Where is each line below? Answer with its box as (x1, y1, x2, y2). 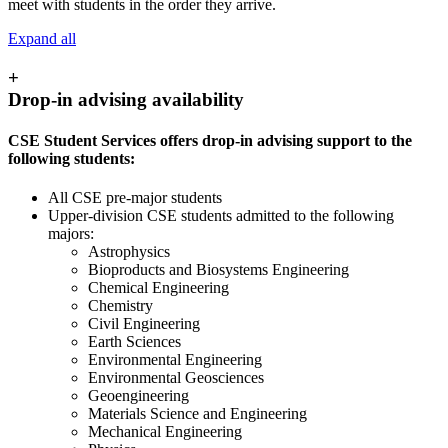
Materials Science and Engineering (88, 405, 307, 423)
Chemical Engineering (88, 279, 229, 297)
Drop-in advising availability (8, 88, 244, 110)
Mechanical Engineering (88, 423, 242, 441)
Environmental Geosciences (88, 369, 264, 387)
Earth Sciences (88, 333, 181, 351)
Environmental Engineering (88, 351, 262, 369)
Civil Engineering (88, 315, 200, 333)
